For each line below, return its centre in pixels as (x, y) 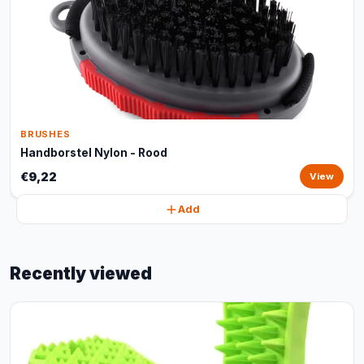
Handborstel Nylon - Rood (94, 153)
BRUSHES (45, 134)
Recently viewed (81, 273)
